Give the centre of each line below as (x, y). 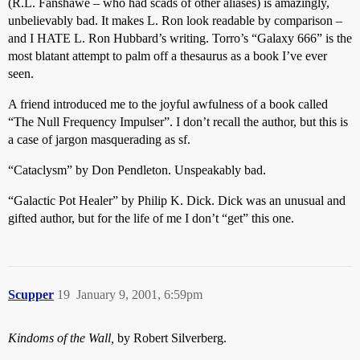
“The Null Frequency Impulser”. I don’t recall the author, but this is (178, 122)
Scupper (31, 295)
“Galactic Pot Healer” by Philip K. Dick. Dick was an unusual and (177, 200)
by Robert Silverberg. (170, 338)
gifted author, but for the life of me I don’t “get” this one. (151, 218)
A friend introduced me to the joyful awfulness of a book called (168, 104)
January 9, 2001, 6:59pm (139, 295)
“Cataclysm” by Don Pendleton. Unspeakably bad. (137, 170)
